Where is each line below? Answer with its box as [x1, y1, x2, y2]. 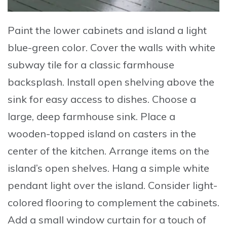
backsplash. [8, 75, 67, 89]
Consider [148, 179, 190, 192]
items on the [148, 144, 209, 158]
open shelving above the [95, 75, 214, 89]
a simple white [138, 162, 209, 175]
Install [67, 75, 95, 89]
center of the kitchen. [8, 144, 109, 158]
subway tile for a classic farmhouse [8, 58, 174, 71]
